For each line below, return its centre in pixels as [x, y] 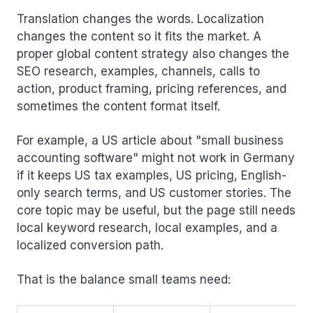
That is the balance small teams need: [124, 279]
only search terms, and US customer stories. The [154, 192]
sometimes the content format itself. [118, 106]
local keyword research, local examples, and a [147, 227]
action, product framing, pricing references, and [152, 88]
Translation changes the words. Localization [140, 19]
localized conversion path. [90, 245]
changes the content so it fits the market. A [139, 36]
